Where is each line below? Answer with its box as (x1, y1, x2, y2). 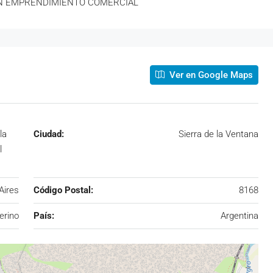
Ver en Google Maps (167, 69, 253, 80)
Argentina (221, 210, 258, 221)
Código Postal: (33, 184, 93, 196)
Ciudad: (33, 128, 64, 140)
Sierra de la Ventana (179, 128, 258, 140)
